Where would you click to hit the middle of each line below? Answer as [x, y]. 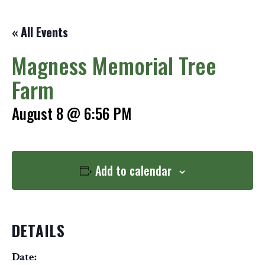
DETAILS [38, 230]
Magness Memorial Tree [114, 65]
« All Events [40, 32]
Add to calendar [134, 170]
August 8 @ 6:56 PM [72, 113]
